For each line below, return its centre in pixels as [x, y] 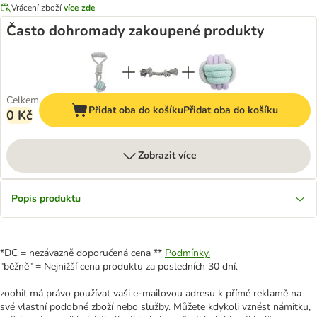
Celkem [23, 100]
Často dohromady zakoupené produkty [136, 31]
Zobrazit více [167, 155]
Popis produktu [46, 198]
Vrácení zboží [38, 7]
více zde [80, 7]
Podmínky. [188, 253]
